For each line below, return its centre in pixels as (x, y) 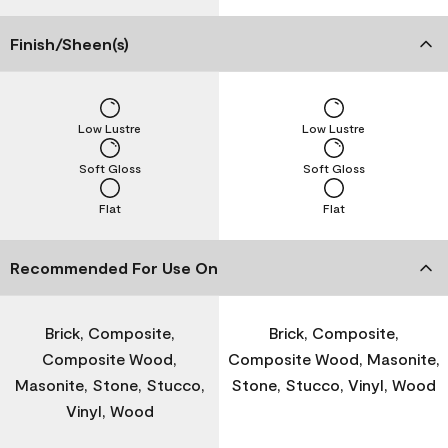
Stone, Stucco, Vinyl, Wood (333, 384)
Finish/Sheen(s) (69, 43)
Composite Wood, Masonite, (333, 358)
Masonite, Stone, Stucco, (109, 384)
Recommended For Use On (114, 267)
